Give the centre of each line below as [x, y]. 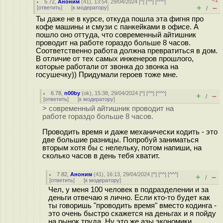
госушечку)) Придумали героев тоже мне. [107, 75]
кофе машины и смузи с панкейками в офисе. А [117, 27]
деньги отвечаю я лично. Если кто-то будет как [129, 198]
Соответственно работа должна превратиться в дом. [127, 51]
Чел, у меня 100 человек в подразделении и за [128, 190]
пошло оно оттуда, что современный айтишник [116, 35]
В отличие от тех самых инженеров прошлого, [115, 59]
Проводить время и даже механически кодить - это [130, 132]
